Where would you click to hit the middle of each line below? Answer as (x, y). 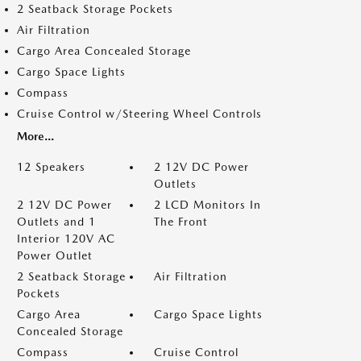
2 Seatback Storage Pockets (95, 8)
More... (35, 136)
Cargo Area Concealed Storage (104, 50)
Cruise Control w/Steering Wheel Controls (139, 113)
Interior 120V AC (66, 238)
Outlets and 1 (56, 221)
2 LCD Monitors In (207, 204)
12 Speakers (51, 166)
